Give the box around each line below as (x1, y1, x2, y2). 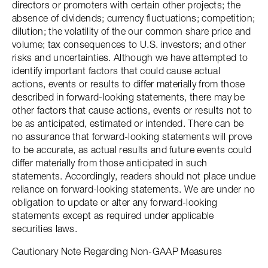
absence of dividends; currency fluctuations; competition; (12, 12, 255, 24)
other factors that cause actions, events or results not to (12, 104, 252, 116)
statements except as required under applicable (12, 209, 214, 221)
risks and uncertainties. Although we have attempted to (12, 51, 248, 63)
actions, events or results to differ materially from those (12, 78, 245, 90)
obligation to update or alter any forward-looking (12, 196, 218, 208)
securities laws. (12, 223, 78, 234)
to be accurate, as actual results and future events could (12, 144, 252, 156)
